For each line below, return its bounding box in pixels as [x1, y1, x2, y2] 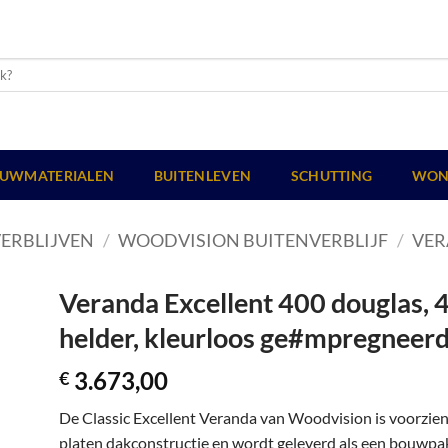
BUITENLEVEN [153, 167, 252, 184]
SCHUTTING [290, 167, 373, 184]
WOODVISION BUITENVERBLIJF [118, 229, 389, 251]
